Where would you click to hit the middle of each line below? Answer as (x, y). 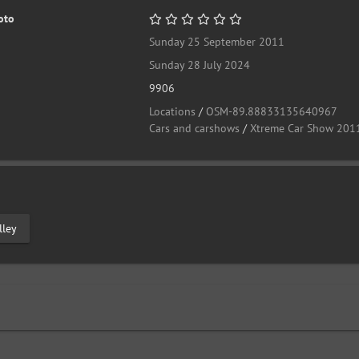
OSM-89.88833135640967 (272, 111)
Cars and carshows (195, 128)
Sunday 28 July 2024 (200, 65)
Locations (173, 111)
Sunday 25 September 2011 (217, 42)
